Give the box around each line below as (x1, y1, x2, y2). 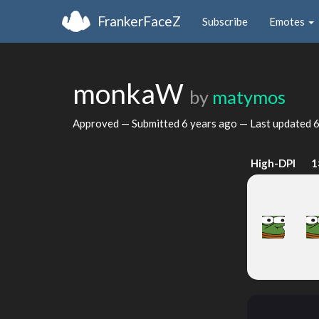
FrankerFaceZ (98, 12, 181, 29)
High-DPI (251, 157, 296, 169)
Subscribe (202, 14, 248, 28)
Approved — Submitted (73, 116, 182, 130)
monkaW (73, 77, 189, 110)
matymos (212, 86, 286, 108)
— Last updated (237, 116, 313, 130)
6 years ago (182, 116, 237, 130)
